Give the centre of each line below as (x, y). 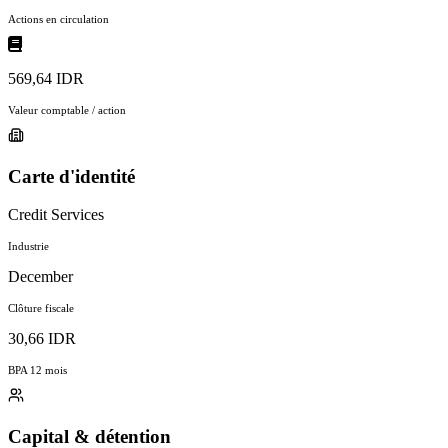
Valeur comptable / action (67, 109)
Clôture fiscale (41, 308)
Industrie (28, 246)
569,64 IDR (46, 78)
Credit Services (56, 215)
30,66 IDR (42, 339)
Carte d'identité (71, 176)
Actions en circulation (58, 18)
